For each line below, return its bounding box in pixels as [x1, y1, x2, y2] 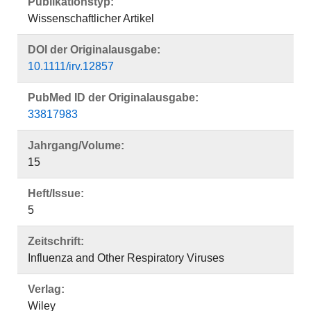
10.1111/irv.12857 [28, 60, 114, 72]
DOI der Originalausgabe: [28, 44, 160, 56]
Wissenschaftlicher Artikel [28, 12, 154, 24]
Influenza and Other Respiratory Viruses [28, 252, 224, 264]
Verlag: [28, 283, 65, 295]
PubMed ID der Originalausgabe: [28, 92, 199, 103]
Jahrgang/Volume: [28, 140, 124, 151]
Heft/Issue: [28, 187, 84, 199]
